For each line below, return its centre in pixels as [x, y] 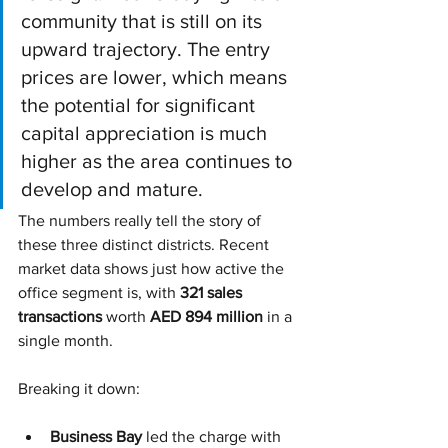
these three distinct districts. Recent [145, 244]
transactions [60, 316]
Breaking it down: [79, 388]
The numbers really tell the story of [141, 220]
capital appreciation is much [146, 132]
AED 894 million [206, 316]
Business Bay [96, 436]
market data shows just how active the [153, 268]
